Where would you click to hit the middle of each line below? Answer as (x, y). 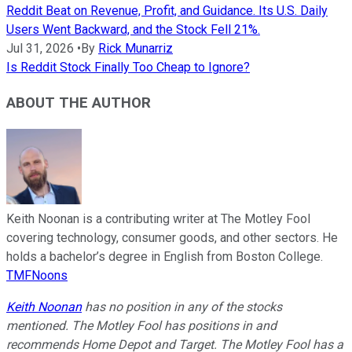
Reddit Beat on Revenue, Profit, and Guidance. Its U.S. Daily (167, 11)
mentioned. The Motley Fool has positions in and (141, 325)
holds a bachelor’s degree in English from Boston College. (165, 256)
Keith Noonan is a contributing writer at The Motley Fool (158, 218)
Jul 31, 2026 (40, 49)
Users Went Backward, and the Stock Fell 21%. (133, 30)
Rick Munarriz (136, 49)
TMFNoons (37, 275)
